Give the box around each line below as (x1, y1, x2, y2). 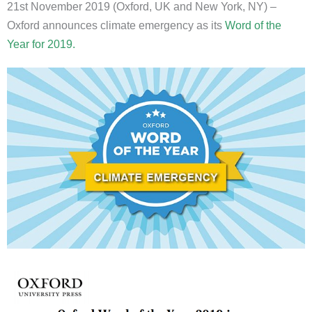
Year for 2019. (7, 38, 75, 50)
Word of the (225, 19, 281, 31)
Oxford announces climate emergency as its (7, 19, 225, 31)
